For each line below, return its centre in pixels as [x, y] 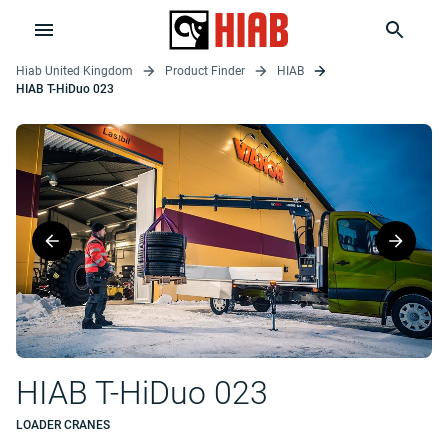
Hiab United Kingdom [74, 71]
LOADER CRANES [63, 425]
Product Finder [205, 71]
